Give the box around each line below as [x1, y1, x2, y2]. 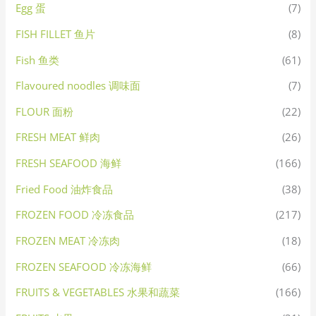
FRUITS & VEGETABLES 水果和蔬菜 [16, 285, 181, 300]
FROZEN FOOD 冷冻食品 [16, 207, 135, 222]
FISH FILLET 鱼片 [16, 26, 96, 41]
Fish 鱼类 [16, 52, 60, 67]
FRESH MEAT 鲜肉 [16, 130, 101, 145]
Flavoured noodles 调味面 [16, 78, 141, 93]
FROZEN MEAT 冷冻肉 [16, 233, 121, 248]
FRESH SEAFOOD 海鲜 [16, 156, 122, 171]
